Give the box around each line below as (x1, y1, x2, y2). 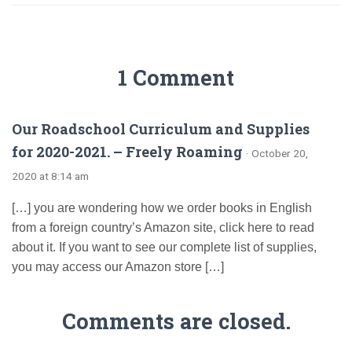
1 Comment (118, 64, 234, 91)
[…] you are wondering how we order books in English (12, 201, 312, 214)
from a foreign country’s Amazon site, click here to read (12, 221, 314, 234)
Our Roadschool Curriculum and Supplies (12, 119, 310, 138)
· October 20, (246, 147, 308, 159)
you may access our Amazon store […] (12, 260, 224, 273)
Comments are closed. (61, 307, 291, 335)
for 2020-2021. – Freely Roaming (12, 142, 243, 161)
